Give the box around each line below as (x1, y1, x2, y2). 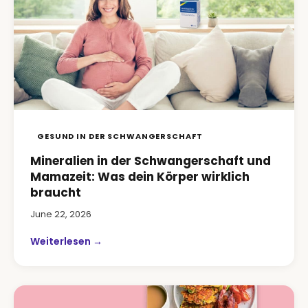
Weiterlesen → (30, 234, 102, 248)
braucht (30, 184, 81, 201)
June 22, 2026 (30, 208, 91, 221)
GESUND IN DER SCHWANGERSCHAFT (37, 131, 203, 142)
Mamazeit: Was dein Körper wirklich (30, 168, 250, 185)
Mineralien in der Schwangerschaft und (30, 153, 271, 169)
